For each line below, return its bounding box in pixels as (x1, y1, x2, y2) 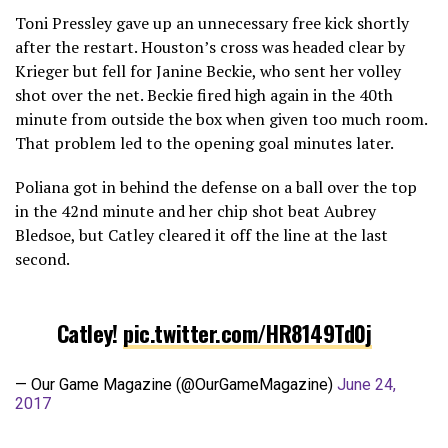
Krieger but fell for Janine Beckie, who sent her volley (15, 59, 401, 82)
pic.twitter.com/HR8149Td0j (123, 315, 372, 349)
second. (15, 247, 70, 270)
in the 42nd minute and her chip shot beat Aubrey (15, 199, 376, 222)
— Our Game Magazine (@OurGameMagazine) (15, 374, 337, 394)
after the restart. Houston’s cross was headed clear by (15, 35, 405, 58)
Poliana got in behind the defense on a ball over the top (15, 175, 417, 198)
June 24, (337, 374, 396, 394)
